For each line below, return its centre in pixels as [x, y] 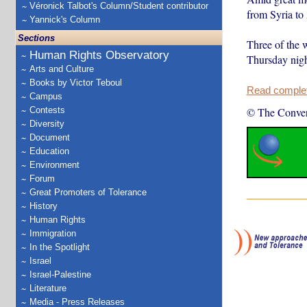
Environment [54, 165]
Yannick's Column [65, 20]
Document [50, 137]
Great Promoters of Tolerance [88, 192]
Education [49, 151]
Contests [47, 110]
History [44, 206]
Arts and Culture [62, 69]
